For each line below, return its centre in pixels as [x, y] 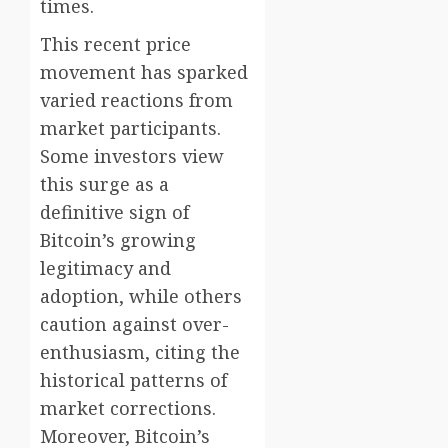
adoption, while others [141, 296]
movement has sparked [144, 72]
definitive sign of [114, 212]
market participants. [130, 128]
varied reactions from [136, 100]
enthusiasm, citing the [140, 352]
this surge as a [104, 184]
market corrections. [128, 408]
